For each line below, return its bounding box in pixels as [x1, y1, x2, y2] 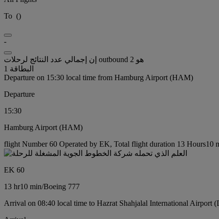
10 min [20, 182, 42, 191]
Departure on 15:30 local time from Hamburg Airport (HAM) [4, 73, 193, 82]
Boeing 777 [44, 182, 80, 191]
